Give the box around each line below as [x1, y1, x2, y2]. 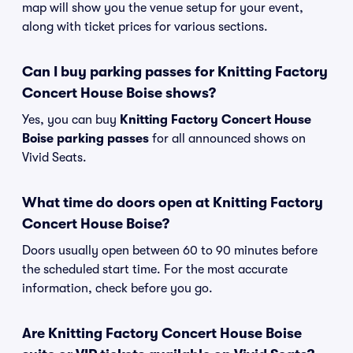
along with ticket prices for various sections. [22, 20, 268, 34]
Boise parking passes [22, 132, 149, 146]
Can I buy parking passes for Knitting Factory [22, 64, 328, 80]
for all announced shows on [149, 132, 306, 146]
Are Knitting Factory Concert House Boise [22, 325, 302, 341]
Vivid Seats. [22, 150, 87, 165]
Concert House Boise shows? [22, 85, 216, 101]
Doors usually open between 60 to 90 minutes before [22, 243, 318, 258]
